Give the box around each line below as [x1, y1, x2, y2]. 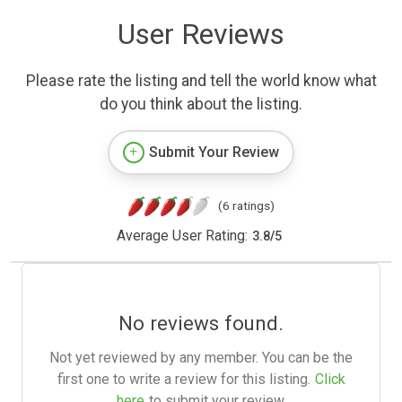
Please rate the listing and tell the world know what [25, 72, 377, 91]
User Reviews [118, 17, 284, 52]
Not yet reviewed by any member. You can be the [49, 349, 353, 367]
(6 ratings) [217, 198, 275, 214]
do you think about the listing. [100, 95, 302, 114]
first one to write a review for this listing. [57, 371, 310, 389]
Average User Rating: [116, 227, 248, 245]
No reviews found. [118, 311, 284, 336]
